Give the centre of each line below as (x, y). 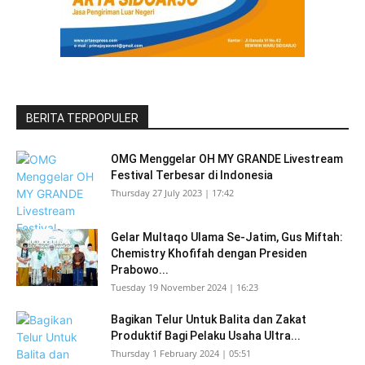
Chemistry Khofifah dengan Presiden (209, 253)
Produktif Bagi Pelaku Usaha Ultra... (206, 336)
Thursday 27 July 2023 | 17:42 (172, 193)
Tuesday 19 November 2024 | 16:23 (185, 287)
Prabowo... (140, 270)
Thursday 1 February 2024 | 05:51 (181, 353)
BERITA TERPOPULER (82, 118)
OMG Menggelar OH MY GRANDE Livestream (227, 159)
